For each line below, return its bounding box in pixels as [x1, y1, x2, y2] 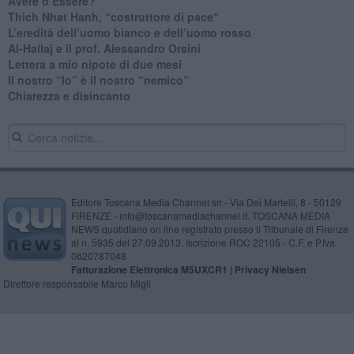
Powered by [132, 328, 181, 341]
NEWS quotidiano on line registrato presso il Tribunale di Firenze [70, 221, 348, 235]
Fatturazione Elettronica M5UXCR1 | [70, 262, 235, 277]
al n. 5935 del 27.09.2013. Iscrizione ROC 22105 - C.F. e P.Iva [70, 235, 335, 249]
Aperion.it [180, 329, 222, 341]
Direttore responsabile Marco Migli [2, 276, 151, 290]
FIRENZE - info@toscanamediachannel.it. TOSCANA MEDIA [70, 208, 330, 222]
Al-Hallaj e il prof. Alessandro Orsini [7, 40, 201, 56]
